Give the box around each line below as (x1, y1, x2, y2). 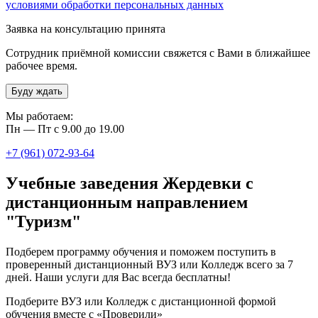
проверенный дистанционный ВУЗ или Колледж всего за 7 (6, 258, 293, 270)
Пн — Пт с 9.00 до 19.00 (6, 123, 124, 135)
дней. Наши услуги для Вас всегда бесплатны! (6, 270, 231, 283)
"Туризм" (6, 212, 81, 231)
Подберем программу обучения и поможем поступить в (6, 245, 276, 258)
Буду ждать (11, 86, 62, 97)
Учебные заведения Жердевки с (6, 173, 253, 192)
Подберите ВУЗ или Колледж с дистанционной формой (6, 295, 276, 307)
